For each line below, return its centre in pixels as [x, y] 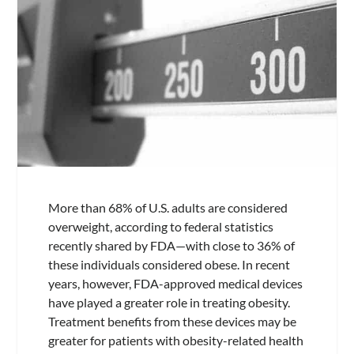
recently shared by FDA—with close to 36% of [171, 246]
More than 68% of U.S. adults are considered [168, 208]
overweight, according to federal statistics [160, 227]
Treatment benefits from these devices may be [172, 322]
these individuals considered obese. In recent [169, 265]
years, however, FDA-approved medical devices [175, 284]
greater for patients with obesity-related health [175, 341]
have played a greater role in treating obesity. [169, 303]
